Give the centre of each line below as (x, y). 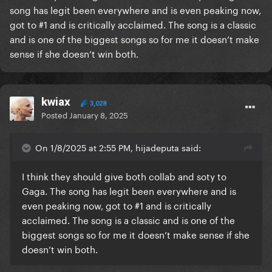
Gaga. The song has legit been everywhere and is (129, 190)
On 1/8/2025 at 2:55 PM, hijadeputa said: (118, 147)
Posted (55, 114)
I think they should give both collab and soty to (124, 176)
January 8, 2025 (99, 114)
